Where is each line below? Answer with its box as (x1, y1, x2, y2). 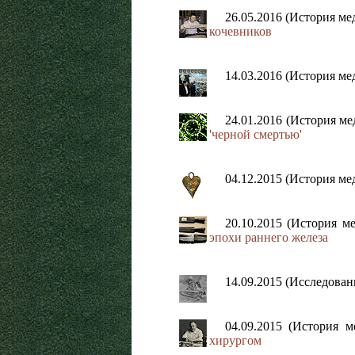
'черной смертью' (209, 128, 302, 142)
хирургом (209, 334, 261, 348)
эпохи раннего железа (209, 231, 328, 245)
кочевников (209, 25, 272, 39)
